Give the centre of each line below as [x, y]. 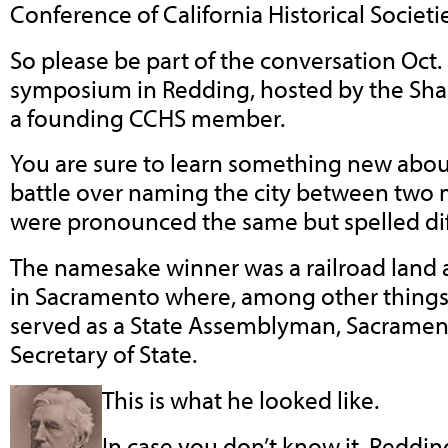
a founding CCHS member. [147, 117]
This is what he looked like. [240, 399]
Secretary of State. [103, 354]
